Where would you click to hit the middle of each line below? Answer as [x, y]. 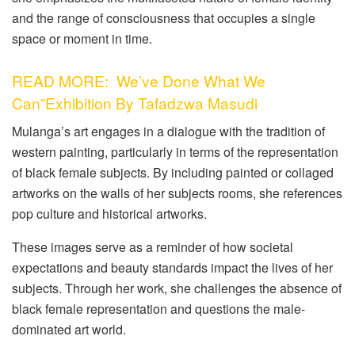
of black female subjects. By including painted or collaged [173, 173]
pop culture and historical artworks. [109, 214]
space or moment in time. [82, 39]
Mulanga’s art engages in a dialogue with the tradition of [168, 132]
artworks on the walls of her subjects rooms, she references [177, 193]
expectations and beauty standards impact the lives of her [172, 268]
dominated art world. [69, 330]
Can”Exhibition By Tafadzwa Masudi [137, 102]
